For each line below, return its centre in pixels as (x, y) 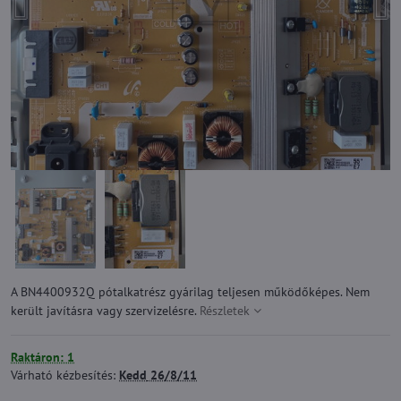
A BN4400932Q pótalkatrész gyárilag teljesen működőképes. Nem (190, 292)
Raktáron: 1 (43, 357)
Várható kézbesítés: (65, 375)
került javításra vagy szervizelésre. (105, 311)
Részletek (225, 311)
